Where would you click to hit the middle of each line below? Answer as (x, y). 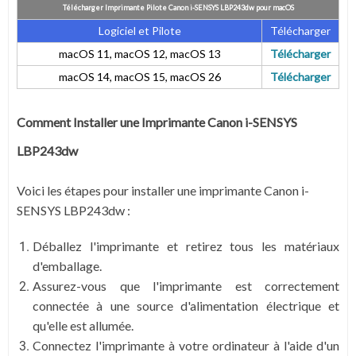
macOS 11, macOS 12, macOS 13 (139, 53)
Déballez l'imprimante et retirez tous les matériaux (186, 246)
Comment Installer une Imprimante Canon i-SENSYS (157, 122)
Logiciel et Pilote (139, 30)
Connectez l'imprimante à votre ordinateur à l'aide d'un (186, 345)
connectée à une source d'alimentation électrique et (186, 305)
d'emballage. (67, 265)
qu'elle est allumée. (83, 325)
